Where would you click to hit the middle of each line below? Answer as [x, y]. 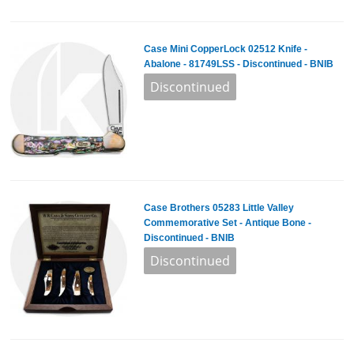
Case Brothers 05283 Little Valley [218, 208]
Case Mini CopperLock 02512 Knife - [225, 49]
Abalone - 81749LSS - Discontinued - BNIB [238, 64]
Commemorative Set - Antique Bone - [227, 223]
